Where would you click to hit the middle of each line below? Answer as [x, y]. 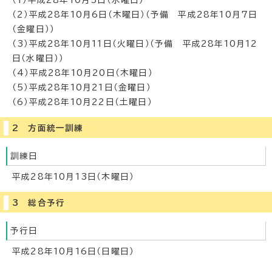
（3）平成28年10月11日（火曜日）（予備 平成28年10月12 [135, 44]
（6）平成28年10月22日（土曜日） [82, 102]
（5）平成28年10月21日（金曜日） [82, 87]
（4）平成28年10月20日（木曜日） [83, 73]
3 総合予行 [39, 203]
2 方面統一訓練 [48, 128]
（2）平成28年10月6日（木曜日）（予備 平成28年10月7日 [135, 15]
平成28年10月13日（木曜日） [73, 177]
